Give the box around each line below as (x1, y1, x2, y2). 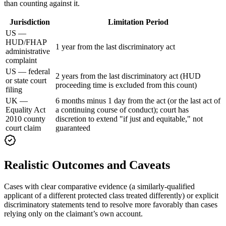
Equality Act (6, 105, 45, 115)
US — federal (6, 67, 50, 76)
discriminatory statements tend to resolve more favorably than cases (4, 200, 217, 209)
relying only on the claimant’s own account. (4, 209, 143, 218)
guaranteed (55, 124, 90, 133)
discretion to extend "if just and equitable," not (55, 115, 203, 124)
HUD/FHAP (6, 38, 46, 47)
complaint (6, 56, 37, 65)
